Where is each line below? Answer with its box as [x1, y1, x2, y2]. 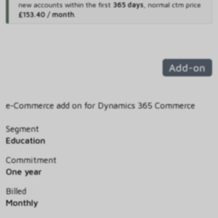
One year [6, 166, 42, 177]
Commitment [6, 155, 56, 165]
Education [6, 135, 45, 146]
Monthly [6, 198, 38, 208]
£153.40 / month [18, 10, 74, 19]
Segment [6, 124, 39, 134]
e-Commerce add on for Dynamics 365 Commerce [6, 100, 195, 111]
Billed [6, 186, 26, 197]
